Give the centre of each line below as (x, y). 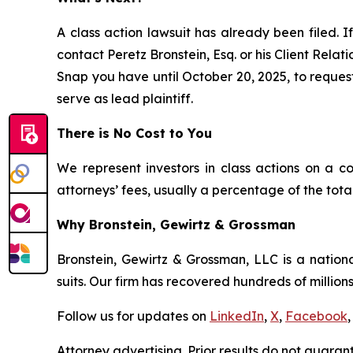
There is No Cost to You (134, 133)
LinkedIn (237, 316)
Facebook (316, 316)
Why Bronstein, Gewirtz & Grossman (176, 224)
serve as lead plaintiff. (125, 98)
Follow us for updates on (133, 316)
